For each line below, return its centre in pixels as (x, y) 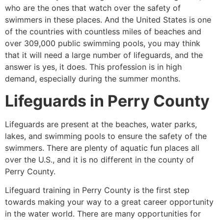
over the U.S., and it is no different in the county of (99, 159)
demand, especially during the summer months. (93, 79)
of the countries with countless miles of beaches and (103, 32)
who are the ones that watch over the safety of (93, 8)
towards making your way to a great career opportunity (109, 202)
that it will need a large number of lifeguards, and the (104, 55)
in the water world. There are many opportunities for (103, 214)
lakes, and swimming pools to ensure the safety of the (106, 136)
